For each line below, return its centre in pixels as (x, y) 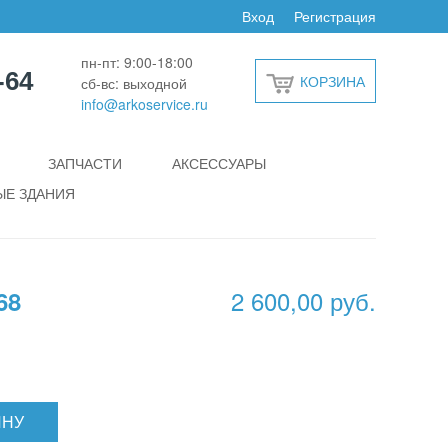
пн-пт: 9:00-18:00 (136, 61)
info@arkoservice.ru (144, 103)
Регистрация (335, 16)
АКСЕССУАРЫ (219, 163)
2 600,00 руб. (303, 300)
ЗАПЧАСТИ (85, 163)
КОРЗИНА (332, 80)
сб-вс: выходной (133, 82)
